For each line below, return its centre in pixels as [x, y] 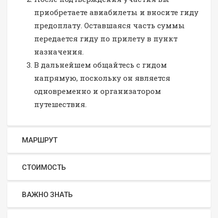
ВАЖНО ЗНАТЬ [47, 194]
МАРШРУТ [40, 140]
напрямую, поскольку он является [102, 78]
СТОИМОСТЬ [44, 167]
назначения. [59, 51]
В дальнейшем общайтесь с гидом [100, 64]
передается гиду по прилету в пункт [106, 38]
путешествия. [60, 104]
